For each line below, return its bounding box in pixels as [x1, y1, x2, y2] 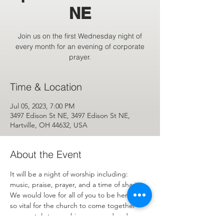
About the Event [10, 148, 81, 160]
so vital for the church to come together [10, 201, 137, 210]
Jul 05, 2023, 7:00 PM [10, 101, 74, 110]
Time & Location [10, 80, 82, 93]
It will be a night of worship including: [10, 169, 130, 178]
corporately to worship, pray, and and [10, 211, 130, 220]
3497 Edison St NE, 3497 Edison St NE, [10, 111, 130, 120]
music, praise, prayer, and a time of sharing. [10, 180, 149, 189]
